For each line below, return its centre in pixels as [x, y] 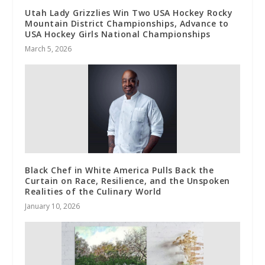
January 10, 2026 [53, 206]
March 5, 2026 [49, 49]
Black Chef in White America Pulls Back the [119, 170]
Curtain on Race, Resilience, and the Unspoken [127, 181]
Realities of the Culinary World [93, 192]
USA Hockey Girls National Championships [118, 34]
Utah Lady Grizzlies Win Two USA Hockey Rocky [129, 13]
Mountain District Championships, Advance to [127, 24]
